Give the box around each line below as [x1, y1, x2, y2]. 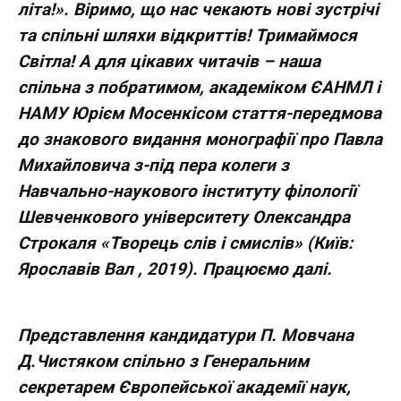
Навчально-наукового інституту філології [18, 180, 356, 201]
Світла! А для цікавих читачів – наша [18, 50, 320, 72]
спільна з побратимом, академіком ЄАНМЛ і [18, 76, 380, 98]
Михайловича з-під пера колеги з [18, 154, 289, 175]
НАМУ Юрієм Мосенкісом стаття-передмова [18, 102, 381, 124]
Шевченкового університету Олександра [18, 206, 350, 227]
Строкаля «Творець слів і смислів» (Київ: [18, 232, 353, 253]
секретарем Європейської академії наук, [18, 376, 351, 397]
